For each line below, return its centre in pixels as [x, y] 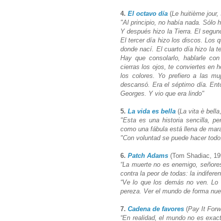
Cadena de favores [156, 209]
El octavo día [148, 13]
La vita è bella [200, 111]
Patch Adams [148, 155]
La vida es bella [152, 111]
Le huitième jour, [195, 13]
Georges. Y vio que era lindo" [163, 93]
